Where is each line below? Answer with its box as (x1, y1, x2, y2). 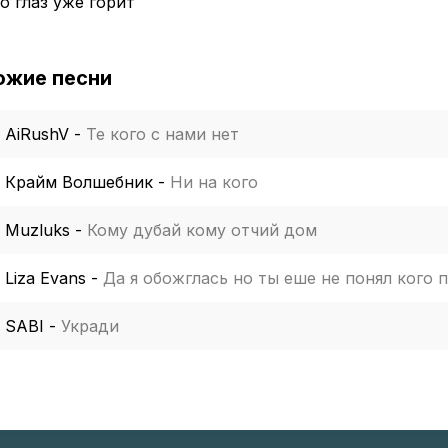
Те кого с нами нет (86, 124, 239, 144)
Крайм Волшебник (5, 172, 153, 192)
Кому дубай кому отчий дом (87, 220, 317, 240)
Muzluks (5, 220, 70, 240)
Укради (61, 316, 119, 336)
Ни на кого (170, 172, 258, 192)
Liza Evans (5, 268, 86, 288)
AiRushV (5, 124, 69, 144)
